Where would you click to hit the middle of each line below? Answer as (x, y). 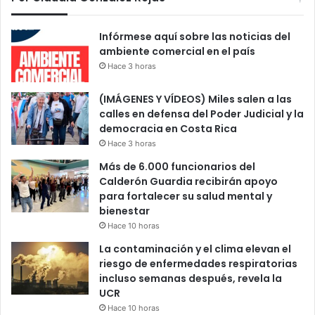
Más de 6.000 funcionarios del (177, 167)
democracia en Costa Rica (168, 129)
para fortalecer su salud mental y (186, 197)
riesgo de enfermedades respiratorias (198, 264)
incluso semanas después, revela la (191, 279)
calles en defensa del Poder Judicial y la (201, 114)
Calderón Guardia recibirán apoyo (188, 182)
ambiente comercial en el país (177, 52)
